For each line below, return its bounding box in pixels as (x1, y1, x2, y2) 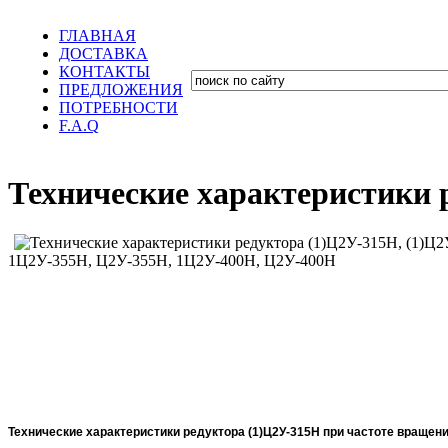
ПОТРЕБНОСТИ (59, 99, 178, 116)
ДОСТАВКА (59, 45, 148, 62)
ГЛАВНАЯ (59, 27, 136, 44)
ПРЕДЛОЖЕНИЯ (59, 81, 183, 98)
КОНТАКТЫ (59, 63, 150, 80)
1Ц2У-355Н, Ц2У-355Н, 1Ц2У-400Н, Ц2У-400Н (8, 251, 336, 269)
